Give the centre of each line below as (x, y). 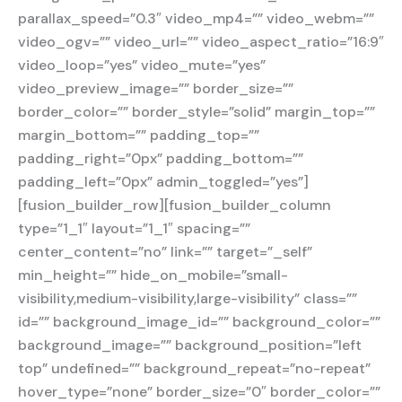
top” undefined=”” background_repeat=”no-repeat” (194, 368)
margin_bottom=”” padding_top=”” (139, 135)
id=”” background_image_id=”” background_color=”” (199, 321)
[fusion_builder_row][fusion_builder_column (175, 205)
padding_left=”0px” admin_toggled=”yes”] (163, 181)
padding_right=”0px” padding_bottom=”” (161, 158)
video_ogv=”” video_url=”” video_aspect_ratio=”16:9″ (201, 41)
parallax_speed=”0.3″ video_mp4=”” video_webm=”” (196, 18)
